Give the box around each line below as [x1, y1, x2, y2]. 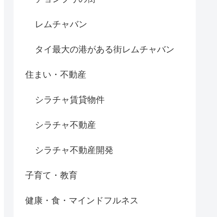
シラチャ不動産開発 [35, 145, 113, 155]
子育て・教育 [25, 170, 77, 181]
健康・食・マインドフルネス [25, 196, 139, 206]
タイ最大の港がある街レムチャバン [35, 45, 174, 55]
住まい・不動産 [25, 70, 86, 80]
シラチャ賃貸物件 [35, 95, 105, 105]
